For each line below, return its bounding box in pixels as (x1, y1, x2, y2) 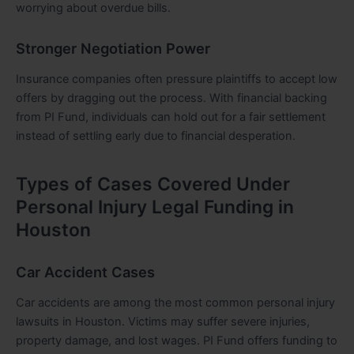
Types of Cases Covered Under (16, 172, 290, 195)
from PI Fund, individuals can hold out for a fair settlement (16, 110, 326, 125)
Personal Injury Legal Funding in (16, 195, 294, 218)
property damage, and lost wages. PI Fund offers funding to (16, 333, 337, 348)
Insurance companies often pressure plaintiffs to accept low (16, 72, 337, 87)
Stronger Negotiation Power (16, 39, 210, 57)
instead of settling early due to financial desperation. (16, 129, 296, 144)
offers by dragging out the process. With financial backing (16, 91, 327, 106)
